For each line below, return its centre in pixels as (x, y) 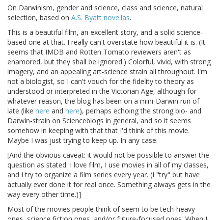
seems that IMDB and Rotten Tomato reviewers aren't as (99, 52)
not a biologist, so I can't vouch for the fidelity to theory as (101, 82)
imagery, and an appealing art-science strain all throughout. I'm (107, 72)
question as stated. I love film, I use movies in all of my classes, (108, 165)
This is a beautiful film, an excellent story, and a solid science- (105, 32)
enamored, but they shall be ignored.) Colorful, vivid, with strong (109, 62)
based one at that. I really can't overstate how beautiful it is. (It (106, 42)
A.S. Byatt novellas (100, 18)
